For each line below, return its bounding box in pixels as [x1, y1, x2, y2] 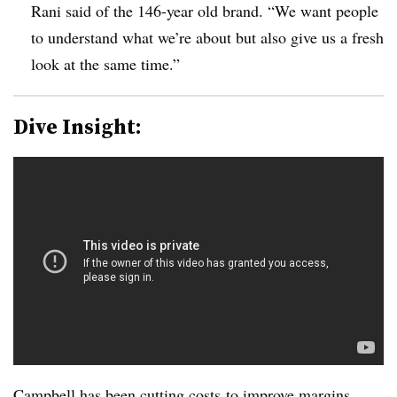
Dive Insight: [13, 111, 142, 141]
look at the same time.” [31, 52, 180, 74]
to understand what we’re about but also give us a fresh [31, 26, 384, 48]
